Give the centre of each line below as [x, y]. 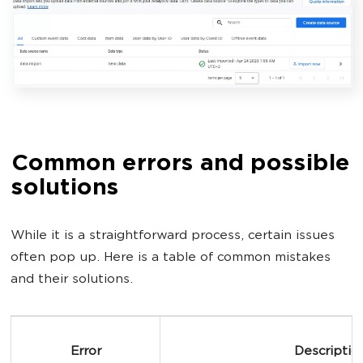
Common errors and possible [180, 164]
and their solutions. [72, 280]
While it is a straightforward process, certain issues [173, 236]
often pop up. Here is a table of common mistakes [171, 258]
